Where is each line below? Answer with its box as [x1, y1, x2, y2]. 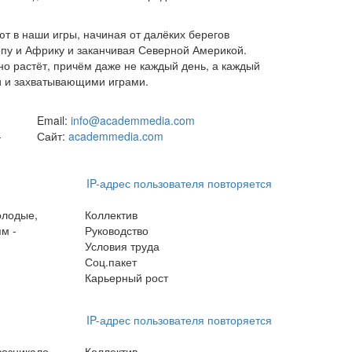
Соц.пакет [84, 254, 137, 269]
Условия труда [84, 238, 159, 254]
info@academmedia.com [70, 112, 195, 128]
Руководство [84, 222, 148, 238]
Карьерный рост [84, 269, 168, 285]
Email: [36, 112, 68, 128]
